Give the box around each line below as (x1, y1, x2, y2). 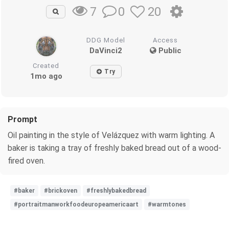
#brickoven (44, 187, 77, 194)
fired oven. (8, 155, 45, 166)
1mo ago (30, 71, 62, 81)
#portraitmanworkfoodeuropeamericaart (14, 200, 139, 208)
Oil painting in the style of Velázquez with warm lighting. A (8, 130, 215, 140)
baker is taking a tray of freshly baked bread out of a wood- (8, 143, 221, 153)
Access (153, 36, 178, 44)
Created (33, 61, 60, 70)
